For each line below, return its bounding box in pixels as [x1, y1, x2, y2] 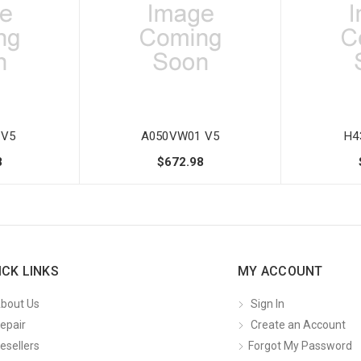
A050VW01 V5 [140, 128, 220, 143]
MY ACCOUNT [238, 263, 323, 279]
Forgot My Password [248, 339, 352, 353]
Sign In [251, 297, 284, 311]
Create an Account [251, 318, 346, 332]
